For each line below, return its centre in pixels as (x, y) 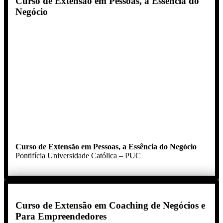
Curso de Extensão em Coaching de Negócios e (110, 206)
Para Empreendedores (61, 217)
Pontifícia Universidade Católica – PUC (78, 155)
